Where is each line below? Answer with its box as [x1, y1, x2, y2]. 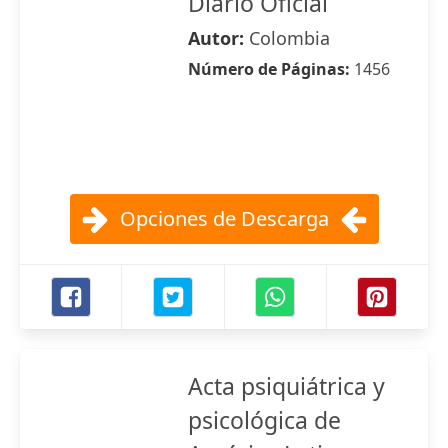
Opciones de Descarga [119, 205, 329, 232]
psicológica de [188, 404, 341, 436]
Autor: [188, 26, 249, 50]
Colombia [249, 26, 330, 50]
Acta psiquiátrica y [188, 370, 385, 402]
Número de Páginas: [188, 58, 354, 80]
